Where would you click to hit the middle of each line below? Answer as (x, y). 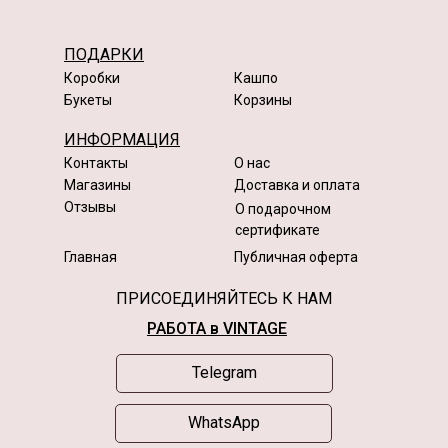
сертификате (277, 229)
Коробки (92, 77)
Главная (90, 256)
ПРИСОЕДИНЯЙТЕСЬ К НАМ (224, 298)
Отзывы (90, 206)
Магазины (97, 184)
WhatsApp (223, 422)
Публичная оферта (296, 256)
